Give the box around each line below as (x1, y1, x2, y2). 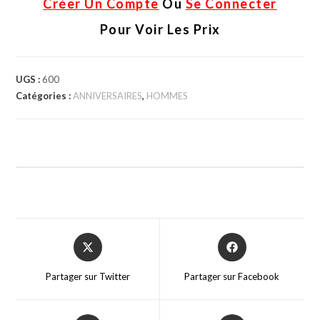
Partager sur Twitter (45, 270, 130, 282)
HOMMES (146, 89, 189, 101)
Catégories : (16, 89, 74, 101)
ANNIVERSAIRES (73, 89, 143, 101)
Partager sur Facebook (184, 270, 280, 282)
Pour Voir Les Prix (99, 21, 221, 37)
